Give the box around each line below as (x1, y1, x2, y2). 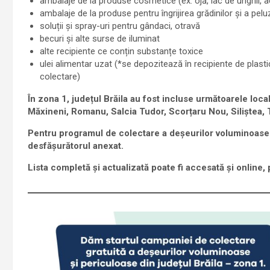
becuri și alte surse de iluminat (39, 33, 160, 44)
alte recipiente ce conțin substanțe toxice (39, 45, 203, 57)
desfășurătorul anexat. (27, 140, 124, 151)
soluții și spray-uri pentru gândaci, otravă (39, 20, 200, 31)
